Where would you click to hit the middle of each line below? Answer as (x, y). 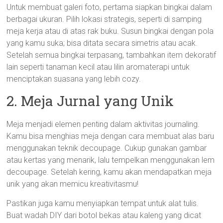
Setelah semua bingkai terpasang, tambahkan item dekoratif (111, 55)
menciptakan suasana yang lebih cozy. (74, 79)
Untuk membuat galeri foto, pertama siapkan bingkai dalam (110, 7)
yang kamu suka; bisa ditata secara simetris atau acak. (102, 43)
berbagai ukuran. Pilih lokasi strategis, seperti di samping (104, 19)
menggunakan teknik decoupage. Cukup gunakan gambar (107, 148)
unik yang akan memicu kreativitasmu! (73, 184)
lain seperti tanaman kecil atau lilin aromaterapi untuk (98, 67)
